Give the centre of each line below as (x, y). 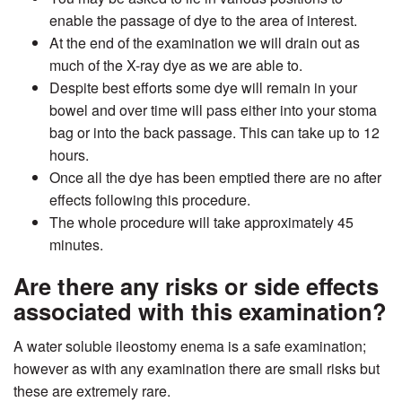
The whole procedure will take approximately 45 (201, 223)
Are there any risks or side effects (196, 286)
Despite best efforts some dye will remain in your (203, 88)
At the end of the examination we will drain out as (205, 43)
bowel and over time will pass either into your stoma (213, 110)
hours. (69, 155)
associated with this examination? (200, 311)
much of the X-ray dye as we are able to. (176, 66)
